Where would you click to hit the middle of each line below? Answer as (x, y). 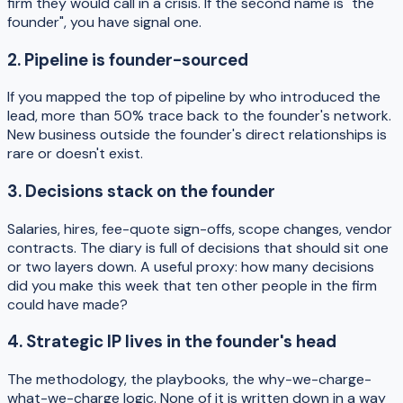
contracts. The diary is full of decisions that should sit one (198, 247)
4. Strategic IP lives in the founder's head (172, 342)
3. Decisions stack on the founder (141, 192)
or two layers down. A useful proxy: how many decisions (191, 266)
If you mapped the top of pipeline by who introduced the (194, 97)
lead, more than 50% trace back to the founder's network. (199, 116)
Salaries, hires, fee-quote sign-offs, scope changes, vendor (200, 228)
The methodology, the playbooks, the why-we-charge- (189, 380)
